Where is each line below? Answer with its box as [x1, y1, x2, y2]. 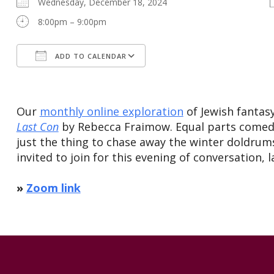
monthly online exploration [39, 104, 183, 119]
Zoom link [26, 180, 81, 196]
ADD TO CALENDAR [52, 51, 127, 61]
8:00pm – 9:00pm [37, 16, 106, 28]
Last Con [16, 119, 59, 135]
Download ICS [37, 72, 94, 84]
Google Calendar [157, 72, 223, 84]
